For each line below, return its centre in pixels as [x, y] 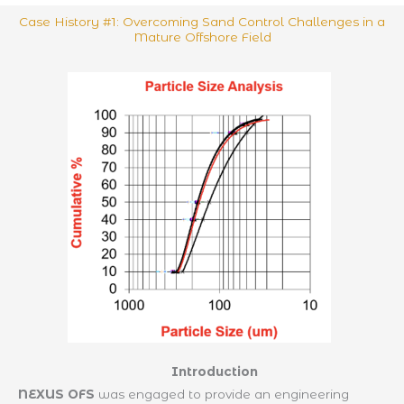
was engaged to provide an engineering [222, 395]
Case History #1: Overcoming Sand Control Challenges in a [202, 22]
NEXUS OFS [56, 395]
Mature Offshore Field [202, 37]
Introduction [215, 372]
